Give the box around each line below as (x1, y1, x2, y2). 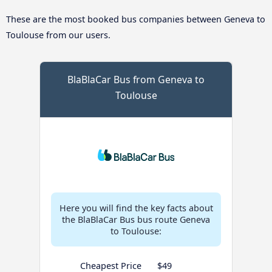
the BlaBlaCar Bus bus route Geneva (62, 214, 210, 226)
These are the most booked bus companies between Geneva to (6, 13, 265, 25)
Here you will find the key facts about (59, 202, 213, 214)
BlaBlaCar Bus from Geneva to (67, 73, 205, 87)
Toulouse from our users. (6, 29, 110, 41)
